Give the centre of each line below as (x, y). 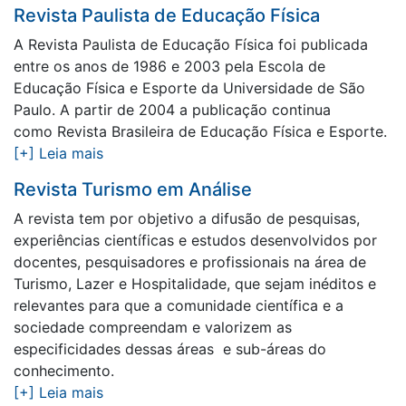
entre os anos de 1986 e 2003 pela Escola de (169, 66)
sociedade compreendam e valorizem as (153, 327)
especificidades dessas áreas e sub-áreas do (170, 349)
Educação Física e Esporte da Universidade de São (189, 88)
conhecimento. (64, 371)
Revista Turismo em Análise (133, 189)
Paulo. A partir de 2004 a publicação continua (172, 110)
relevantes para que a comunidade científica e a (179, 305)
